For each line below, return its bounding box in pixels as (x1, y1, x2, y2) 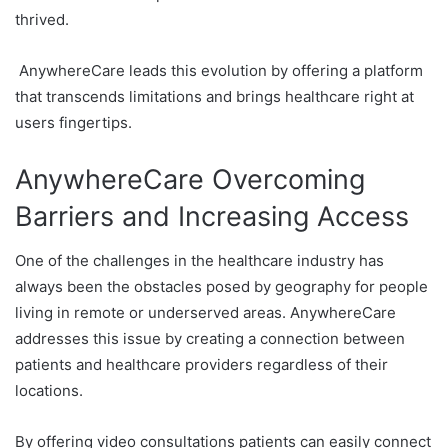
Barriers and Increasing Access (15, 199, 409, 233)
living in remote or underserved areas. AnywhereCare (15, 303, 396, 323)
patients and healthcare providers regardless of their (15, 355, 388, 375)
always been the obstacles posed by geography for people (15, 277, 428, 297)
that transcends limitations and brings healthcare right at (15, 86, 414, 106)
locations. (15, 381, 83, 401)
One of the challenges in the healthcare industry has (15, 251, 384, 271)
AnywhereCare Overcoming (15, 162, 365, 196)
